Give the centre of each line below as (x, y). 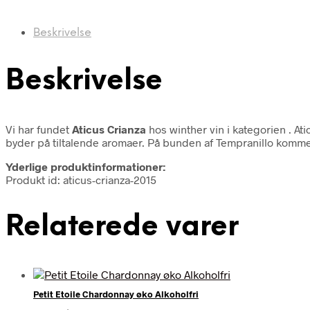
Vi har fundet (39, 129)
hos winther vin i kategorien (219, 129)
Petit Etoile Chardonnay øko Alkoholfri (116, 294)
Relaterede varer (122, 227)
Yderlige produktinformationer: (85, 166)
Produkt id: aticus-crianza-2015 (81, 179)
